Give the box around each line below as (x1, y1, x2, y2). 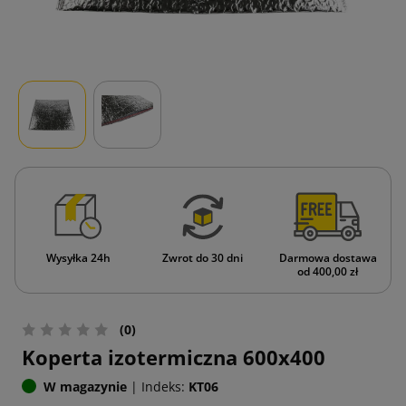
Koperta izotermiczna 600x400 (22, 343, 325, 371)
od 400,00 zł (297, 263, 359, 279)
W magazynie (43, 377, 127, 395)
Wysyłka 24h (45, 249, 111, 266)
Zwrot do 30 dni (162, 249, 244, 266)
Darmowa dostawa (278, 249, 377, 266)
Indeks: (141, 377, 185, 395)
